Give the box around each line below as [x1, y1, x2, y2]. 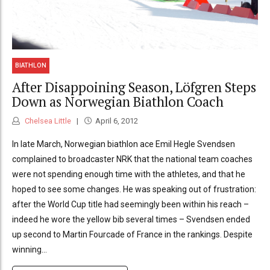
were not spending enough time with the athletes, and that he [12, 169, 245, 180]
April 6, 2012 [95, 116, 138, 126]
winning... [12, 245, 47, 255]
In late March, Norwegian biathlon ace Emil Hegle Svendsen [12, 139, 235, 149]
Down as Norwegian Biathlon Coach [12, 92, 224, 110]
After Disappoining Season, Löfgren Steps [12, 78, 256, 96]
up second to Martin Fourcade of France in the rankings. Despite [12, 230, 253, 240]
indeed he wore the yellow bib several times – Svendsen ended [12, 215, 250, 225]
